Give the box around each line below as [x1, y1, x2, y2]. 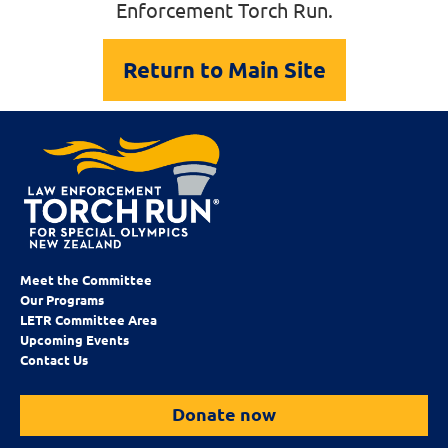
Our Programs [20, 290, 104, 308]
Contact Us [20, 350, 88, 368]
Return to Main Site [122, 56, 326, 84]
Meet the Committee [20, 270, 152, 288]
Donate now [172, 401, 276, 425]
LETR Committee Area [20, 310, 157, 328]
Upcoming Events [20, 330, 129, 348]
